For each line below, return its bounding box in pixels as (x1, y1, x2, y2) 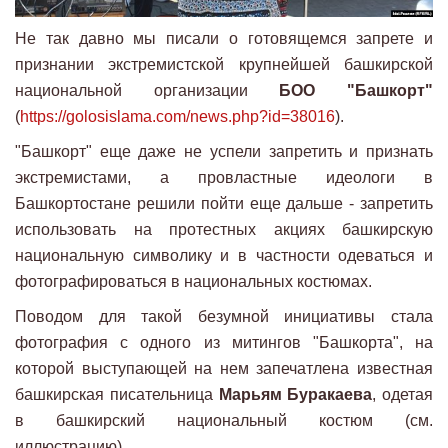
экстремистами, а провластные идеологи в (15, 168, 433, 186)
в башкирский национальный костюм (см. (15, 411, 433, 429)
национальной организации (15, 81, 248, 99)
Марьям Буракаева (218, 385, 373, 403)
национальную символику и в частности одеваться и (15, 246, 433, 264)
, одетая (372, 385, 433, 403)
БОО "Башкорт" (247, 81, 434, 99)
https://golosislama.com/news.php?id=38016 (20, 107, 335, 125)
